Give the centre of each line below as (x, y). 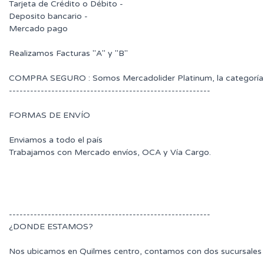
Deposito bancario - (48, 16)
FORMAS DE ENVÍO (49, 115)
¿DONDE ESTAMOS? (51, 227)
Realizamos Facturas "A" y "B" (68, 54)
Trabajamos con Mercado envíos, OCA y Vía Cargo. (110, 153)
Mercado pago (38, 29)
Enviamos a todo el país (56, 140)
